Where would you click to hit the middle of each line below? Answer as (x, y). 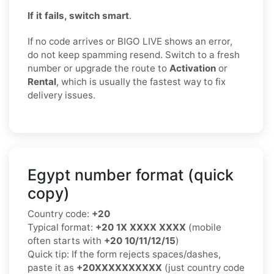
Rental (42, 81)
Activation (193, 68)
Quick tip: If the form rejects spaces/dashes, (124, 254)
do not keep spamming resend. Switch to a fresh (134, 54)
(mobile (204, 227)
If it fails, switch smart (78, 15)
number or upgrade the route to (98, 68)
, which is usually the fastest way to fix (141, 81)
